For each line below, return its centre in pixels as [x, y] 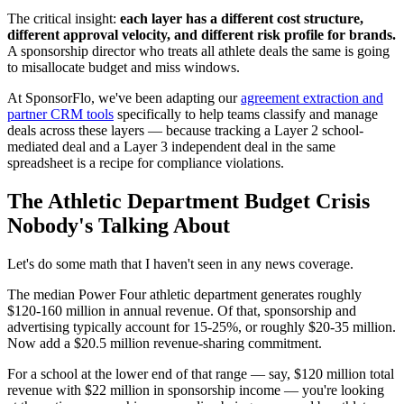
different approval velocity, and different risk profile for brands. [202, 35]
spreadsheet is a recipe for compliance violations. [146, 163]
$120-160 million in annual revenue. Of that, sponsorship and [182, 310]
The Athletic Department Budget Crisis [188, 202]
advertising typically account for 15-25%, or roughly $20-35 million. [202, 326]
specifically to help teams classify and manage [246, 115]
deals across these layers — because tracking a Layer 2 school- [185, 131]
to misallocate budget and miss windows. [124, 68]
